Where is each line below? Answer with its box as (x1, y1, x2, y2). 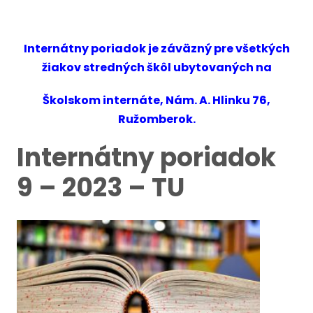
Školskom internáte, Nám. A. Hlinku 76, (43, 92, 270, 108)
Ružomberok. (117, 110, 196, 127)
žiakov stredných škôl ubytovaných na (41, 59, 272, 75)
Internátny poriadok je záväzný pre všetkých (23, 40, 290, 57)
